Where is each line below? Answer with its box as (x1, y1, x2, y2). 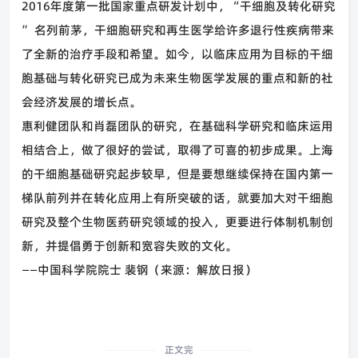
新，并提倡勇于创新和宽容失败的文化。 (22, 237, 237, 254)
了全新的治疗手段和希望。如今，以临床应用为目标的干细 (22, 46, 333, 62)
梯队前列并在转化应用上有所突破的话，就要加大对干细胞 (22, 189, 333, 206)
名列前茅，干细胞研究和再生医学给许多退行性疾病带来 (31, 22, 334, 38)
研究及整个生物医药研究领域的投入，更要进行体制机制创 (22, 213, 333, 230)
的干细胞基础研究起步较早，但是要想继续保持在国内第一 (22, 165, 333, 182)
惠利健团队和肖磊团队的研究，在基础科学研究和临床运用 (22, 117, 333, 134)
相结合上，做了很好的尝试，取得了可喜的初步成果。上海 (22, 141, 333, 158)
